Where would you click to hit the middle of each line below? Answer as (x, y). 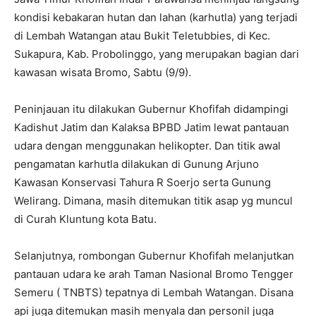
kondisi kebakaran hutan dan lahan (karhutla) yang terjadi (156, 17)
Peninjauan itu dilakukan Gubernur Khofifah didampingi (151, 109)
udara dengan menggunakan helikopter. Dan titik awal (147, 145)
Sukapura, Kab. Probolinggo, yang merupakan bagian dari (157, 54)
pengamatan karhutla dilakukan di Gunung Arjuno (136, 164)
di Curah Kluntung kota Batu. (85, 219)
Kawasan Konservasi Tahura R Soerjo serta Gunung (142, 182)
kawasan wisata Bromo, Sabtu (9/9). (103, 72)
